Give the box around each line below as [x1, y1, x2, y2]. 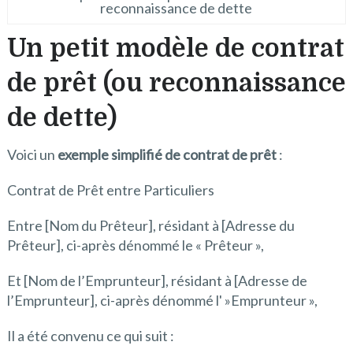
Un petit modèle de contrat [6, 33, 344, 63]
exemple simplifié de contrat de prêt [57, 145, 277, 163]
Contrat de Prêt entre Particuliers [6, 180, 214, 199]
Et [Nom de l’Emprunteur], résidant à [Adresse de [6, 271, 307, 289]
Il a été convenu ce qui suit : [6, 326, 174, 344]
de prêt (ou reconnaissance [6, 68, 346, 98]
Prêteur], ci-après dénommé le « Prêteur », [6, 236, 264, 254]
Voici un [6, 145, 58, 163]
